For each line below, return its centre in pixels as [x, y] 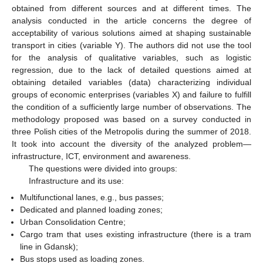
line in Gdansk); [49, 247]
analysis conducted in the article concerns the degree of [131, 21]
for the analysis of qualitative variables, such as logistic [131, 58]
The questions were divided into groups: [103, 169]
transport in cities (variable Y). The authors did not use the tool [131, 45]
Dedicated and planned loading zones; [92, 210]
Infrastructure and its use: [76, 181]
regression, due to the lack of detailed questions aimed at [131, 70]
